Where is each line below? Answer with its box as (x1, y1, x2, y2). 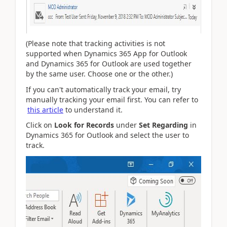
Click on (26, 120, 54, 130)
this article (27, 104, 63, 115)
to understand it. (63, 104, 123, 115)
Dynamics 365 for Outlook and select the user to (26, 130, 189, 140)
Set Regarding (139, 120, 188, 130)
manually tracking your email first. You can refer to (26, 94, 198, 104)
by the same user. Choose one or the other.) (26, 69, 173, 79)
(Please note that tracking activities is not (26, 39, 165, 48)
